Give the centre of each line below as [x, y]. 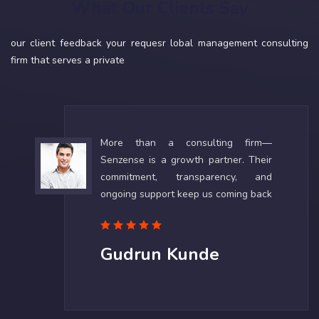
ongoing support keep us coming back [186, 194]
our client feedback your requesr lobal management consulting [159, 43]
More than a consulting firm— [186, 143]
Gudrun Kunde [160, 255]
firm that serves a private [68, 61]
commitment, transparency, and [186, 177]
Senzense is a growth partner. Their [186, 160]
